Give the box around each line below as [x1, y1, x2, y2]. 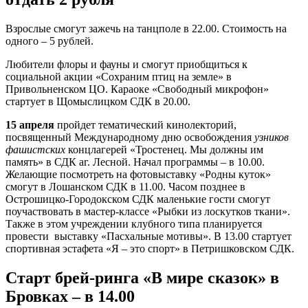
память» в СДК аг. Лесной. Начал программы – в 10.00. [5, 155, 265, 168]
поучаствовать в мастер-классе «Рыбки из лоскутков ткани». [5, 205, 290, 217]
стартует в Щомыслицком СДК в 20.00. [5, 95, 190, 107]
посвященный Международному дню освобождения [5, 131, 254, 143]
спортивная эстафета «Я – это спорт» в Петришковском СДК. [5, 242, 294, 254]
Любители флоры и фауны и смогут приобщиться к [5, 58, 247, 70]
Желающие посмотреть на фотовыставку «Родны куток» [5, 168, 271, 180]
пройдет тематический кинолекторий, [54, 118, 236, 131]
